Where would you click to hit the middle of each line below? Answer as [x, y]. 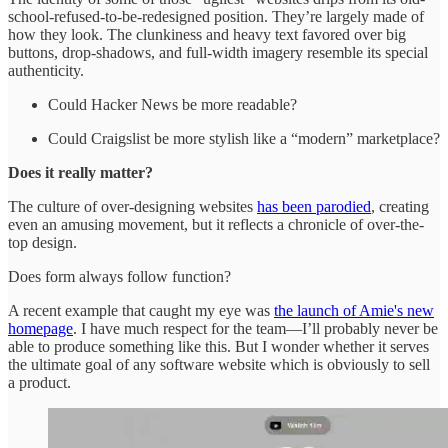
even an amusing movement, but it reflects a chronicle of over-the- [216, 225]
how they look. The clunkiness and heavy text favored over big [207, 35]
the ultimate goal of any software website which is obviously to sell [219, 365]
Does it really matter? [80, 173]
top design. [42, 243]
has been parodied [314, 207]
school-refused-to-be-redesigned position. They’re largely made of [216, 17]
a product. [39, 383]
